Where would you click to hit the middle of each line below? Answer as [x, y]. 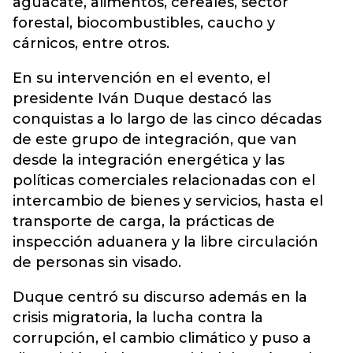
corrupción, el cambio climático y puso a [162, 338]
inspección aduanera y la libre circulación [165, 242]
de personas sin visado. [97, 262]
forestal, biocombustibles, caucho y [144, 23]
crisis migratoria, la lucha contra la [138, 318]
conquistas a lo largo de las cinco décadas [167, 119]
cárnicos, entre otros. [91, 43]
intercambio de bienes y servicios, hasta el [168, 201]
